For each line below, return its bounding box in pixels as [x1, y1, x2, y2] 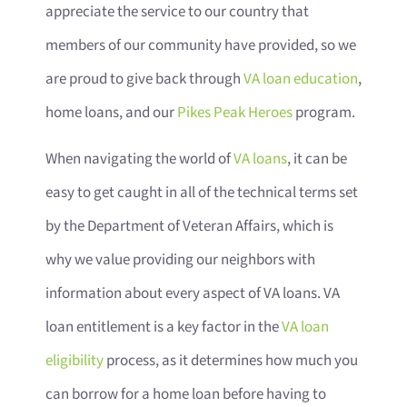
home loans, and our [45, 102, 177, 123]
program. [293, 102, 355, 123]
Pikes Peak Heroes [177, 102, 293, 123]
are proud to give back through [45, 68, 243, 89]
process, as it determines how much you [104, 351, 358, 372]
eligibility [45, 351, 104, 372]
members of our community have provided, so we [45, 35, 356, 55]
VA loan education [243, 68, 358, 89]
